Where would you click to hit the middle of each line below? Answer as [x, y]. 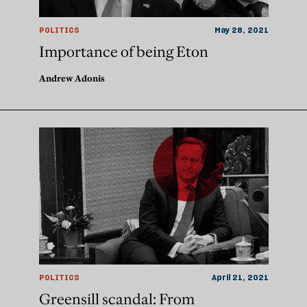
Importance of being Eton [123, 52]
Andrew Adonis [72, 78]
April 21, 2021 [240, 278]
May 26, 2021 [241, 30]
